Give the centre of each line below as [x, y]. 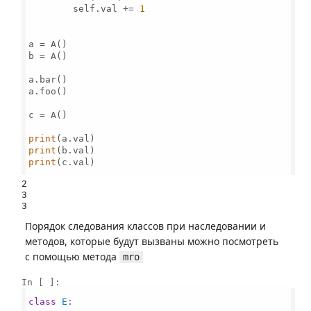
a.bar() [48, 79]
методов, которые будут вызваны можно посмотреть [152, 241]
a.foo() [48, 91]
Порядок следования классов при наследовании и [145, 226]
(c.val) [76, 162]
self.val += [84, 8]
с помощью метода [72, 257]
